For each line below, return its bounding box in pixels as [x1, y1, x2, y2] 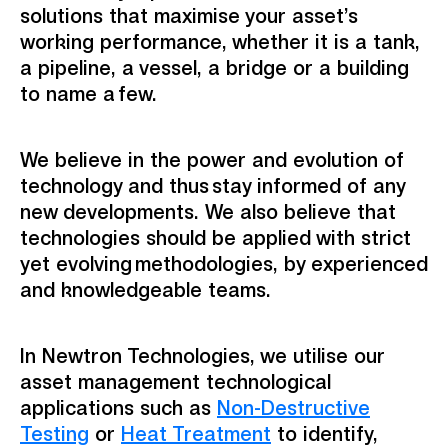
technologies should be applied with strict [20, 225, 411, 251]
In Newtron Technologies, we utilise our [20, 343, 385, 369]
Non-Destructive [217, 395, 370, 421]
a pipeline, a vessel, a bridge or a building [20, 55, 409, 81]
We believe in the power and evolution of [20, 147, 404, 173]
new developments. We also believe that [20, 199, 396, 225]
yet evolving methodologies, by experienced [20, 251, 428, 277]
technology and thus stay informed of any [20, 173, 405, 199]
